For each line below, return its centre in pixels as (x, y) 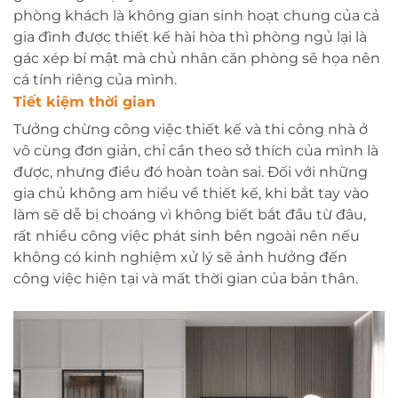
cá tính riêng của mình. (97, 79)
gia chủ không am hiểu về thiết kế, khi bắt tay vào (191, 193)
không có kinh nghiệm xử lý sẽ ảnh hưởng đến (180, 257)
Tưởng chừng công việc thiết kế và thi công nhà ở (191, 129)
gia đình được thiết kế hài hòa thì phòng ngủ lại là (190, 36)
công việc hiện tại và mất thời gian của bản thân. (187, 278)
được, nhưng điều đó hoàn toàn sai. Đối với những (191, 171)
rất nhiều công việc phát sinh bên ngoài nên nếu (187, 235)
